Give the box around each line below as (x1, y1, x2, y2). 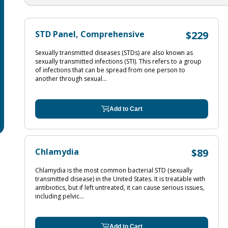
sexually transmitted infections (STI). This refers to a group (35, 57, 202, 66)
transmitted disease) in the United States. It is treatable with (35, 175, 205, 183)
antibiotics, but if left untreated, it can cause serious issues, (35, 183, 204, 192)
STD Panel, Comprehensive (35, 28, 145, 40)
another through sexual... (35, 74, 107, 83)
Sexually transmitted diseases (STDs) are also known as (35, 48, 193, 57)
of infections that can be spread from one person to (35, 66, 185, 74)
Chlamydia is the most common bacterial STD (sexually (35, 166, 192, 175)
